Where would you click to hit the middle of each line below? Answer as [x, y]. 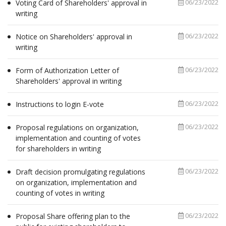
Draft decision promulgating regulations [80, 172]
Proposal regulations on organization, [77, 127]
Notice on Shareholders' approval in [74, 37]
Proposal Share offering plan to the [73, 216]
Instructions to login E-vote [60, 104]
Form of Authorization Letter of [67, 70]
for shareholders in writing [58, 149]
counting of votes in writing [60, 193]
